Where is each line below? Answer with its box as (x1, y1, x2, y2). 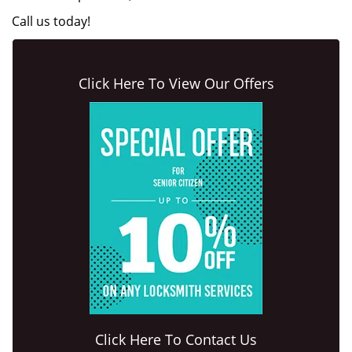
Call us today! (12, 13, 90, 30)
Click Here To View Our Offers (78, 74, 274, 93)
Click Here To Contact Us (95, 330, 257, 349)
